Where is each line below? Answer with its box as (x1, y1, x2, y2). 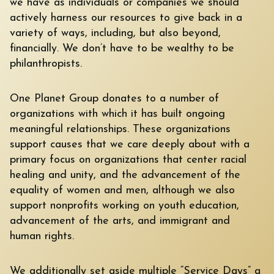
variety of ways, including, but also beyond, (10, 27, 221, 39)
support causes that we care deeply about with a (10, 138, 250, 150)
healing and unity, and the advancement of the (10, 169, 240, 181)
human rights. (10, 230, 74, 242)
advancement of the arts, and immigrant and (10, 215, 230, 227)
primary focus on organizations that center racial (10, 154, 246, 166)
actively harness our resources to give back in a (10, 12, 242, 24)
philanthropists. (10, 57, 82, 70)
